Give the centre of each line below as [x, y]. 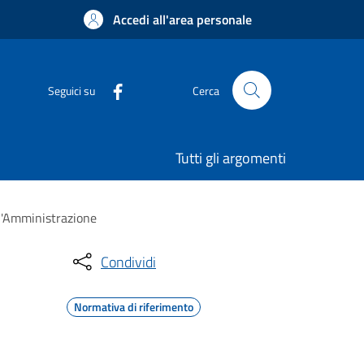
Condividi [128, 262]
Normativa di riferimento [134, 307]
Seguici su [71, 90]
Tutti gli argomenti [231, 158]
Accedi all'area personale [182, 19]
